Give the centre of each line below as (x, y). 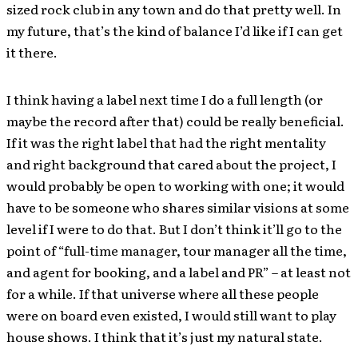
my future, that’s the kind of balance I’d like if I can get (175, 30)
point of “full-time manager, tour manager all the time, (177, 250)
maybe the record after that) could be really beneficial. (175, 120)
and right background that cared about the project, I (171, 163)
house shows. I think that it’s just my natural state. (165, 336)
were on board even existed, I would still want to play (171, 314)
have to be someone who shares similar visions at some (178, 207)
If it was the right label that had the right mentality (166, 142)
